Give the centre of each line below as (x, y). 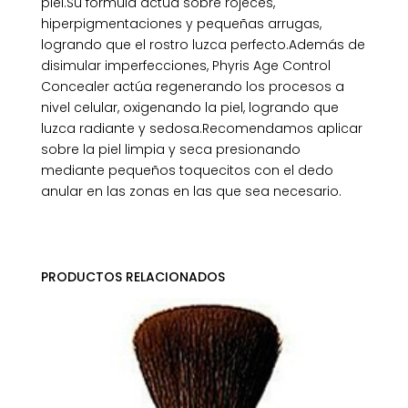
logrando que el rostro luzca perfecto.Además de (203, 45)
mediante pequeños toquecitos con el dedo (187, 171)
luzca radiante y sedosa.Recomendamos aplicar (201, 129)
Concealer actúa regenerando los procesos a (192, 87)
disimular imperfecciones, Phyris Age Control (185, 66)
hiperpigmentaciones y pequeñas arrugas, (181, 24)
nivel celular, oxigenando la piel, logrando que (189, 108)
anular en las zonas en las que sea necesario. (191, 192)
